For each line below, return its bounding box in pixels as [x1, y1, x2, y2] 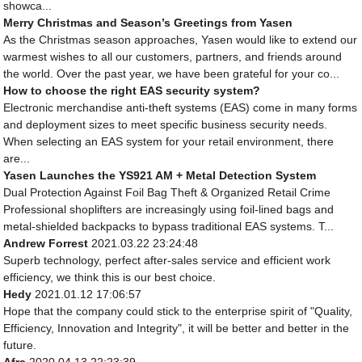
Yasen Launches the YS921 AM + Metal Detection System [3, 169, 317, 183]
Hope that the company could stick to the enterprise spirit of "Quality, [3, 305, 353, 318]
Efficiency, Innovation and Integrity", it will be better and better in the [3, 322, 350, 335]
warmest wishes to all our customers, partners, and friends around [3, 50, 343, 64]
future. [3, 339, 37, 352]
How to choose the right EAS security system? [3, 84, 261, 98]
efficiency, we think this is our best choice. [3, 271, 217, 284]
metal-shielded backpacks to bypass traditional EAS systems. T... [3, 220, 335, 234]
